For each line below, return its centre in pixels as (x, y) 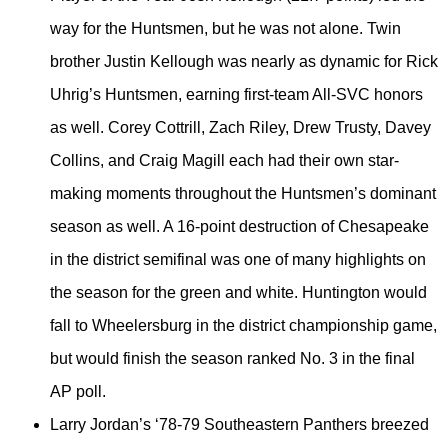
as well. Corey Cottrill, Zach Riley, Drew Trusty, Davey (240, 127)
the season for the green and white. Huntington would (238, 292)
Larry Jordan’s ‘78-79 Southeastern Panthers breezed (239, 424)
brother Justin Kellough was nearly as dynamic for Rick (244, 61)
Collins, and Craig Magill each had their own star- (224, 160)
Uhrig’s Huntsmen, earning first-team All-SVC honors (236, 94)
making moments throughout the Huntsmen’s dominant (243, 193)
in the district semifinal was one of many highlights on (238, 259)
